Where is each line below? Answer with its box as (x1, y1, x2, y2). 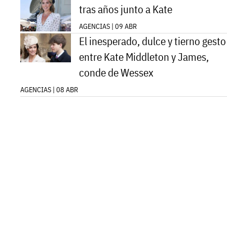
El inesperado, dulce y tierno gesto (79, 34, 226, 49)
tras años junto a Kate (79, 3, 172, 17)
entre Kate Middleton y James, (79, 50, 209, 64)
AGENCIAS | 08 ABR (20, 85, 78, 95)
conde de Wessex (79, 66, 154, 80)
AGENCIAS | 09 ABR (79, 22, 137, 31)
